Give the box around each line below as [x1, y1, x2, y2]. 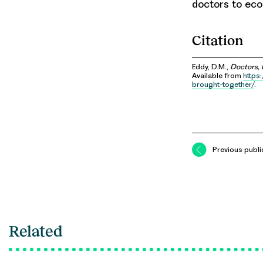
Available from [192, 71, 243, 80]
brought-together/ [192, 80, 254, 89]
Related [9, 222, 63, 240]
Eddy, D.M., [192, 62, 230, 71]
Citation [192, 33, 244, 48]
